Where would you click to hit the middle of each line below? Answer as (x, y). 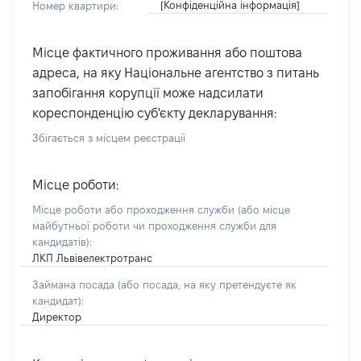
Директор (57, 317)
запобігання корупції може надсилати (148, 93)
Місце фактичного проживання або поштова (167, 53)
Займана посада (75, 284)
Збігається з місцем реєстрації (109, 138)
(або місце (264, 210)
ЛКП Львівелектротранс (92, 258)
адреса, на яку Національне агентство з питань (176, 73)
